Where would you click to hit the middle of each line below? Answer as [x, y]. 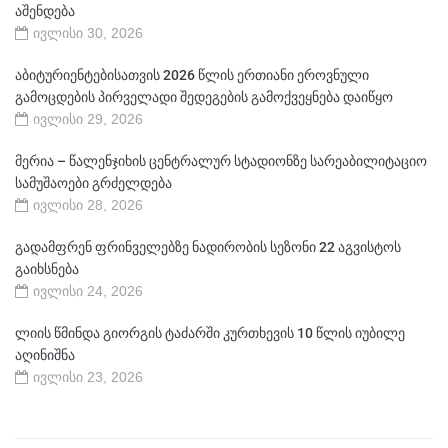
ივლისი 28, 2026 [88, 205]
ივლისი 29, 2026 [88, 119]
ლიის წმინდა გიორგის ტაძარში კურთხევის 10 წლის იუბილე [210, 333]
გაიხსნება [47, 269]
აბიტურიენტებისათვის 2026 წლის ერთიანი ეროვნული [192, 75]
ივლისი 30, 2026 [88, 33]
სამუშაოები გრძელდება [93, 183]
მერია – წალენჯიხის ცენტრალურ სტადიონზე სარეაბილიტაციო [221, 161]
